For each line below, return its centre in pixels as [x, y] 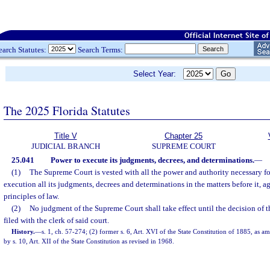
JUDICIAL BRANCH [65, 146]
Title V [65, 136]
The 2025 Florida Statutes [67, 110]
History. [24, 231]
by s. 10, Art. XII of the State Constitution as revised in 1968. [89, 241]
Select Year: [158, 74]
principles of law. [31, 196]
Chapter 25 [184, 136]
